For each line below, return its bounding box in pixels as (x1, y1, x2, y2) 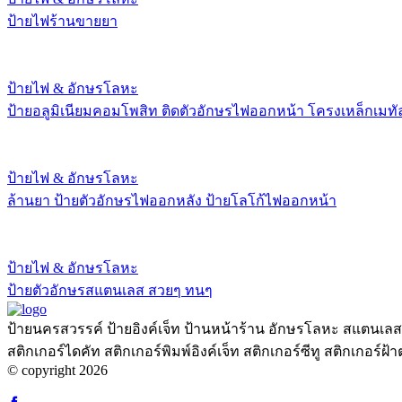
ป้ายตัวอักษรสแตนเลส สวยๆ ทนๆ (7, 282, 213, 298)
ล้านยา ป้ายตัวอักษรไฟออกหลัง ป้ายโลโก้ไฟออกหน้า (7, 192, 336, 208)
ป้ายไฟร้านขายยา (7, 13, 118, 29)
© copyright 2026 (7, 362, 108, 378)
